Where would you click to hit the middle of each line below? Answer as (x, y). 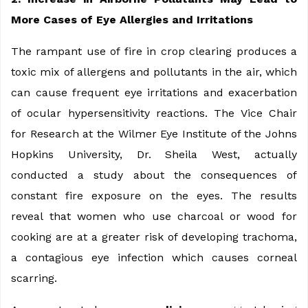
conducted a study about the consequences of (154, 175)
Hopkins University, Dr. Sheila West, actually (154, 154)
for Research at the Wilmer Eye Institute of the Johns (154, 133)
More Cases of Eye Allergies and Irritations (132, 19)
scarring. (34, 278)
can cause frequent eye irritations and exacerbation (154, 92)
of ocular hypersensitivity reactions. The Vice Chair (154, 113)
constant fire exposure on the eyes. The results (154, 195)
